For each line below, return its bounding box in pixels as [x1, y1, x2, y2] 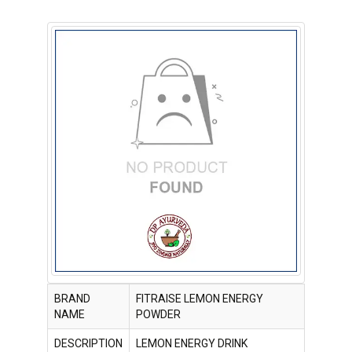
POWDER [136, 308, 181, 321]
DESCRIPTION [54, 337, 123, 350]
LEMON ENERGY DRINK [136, 337, 247, 350]
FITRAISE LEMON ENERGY [136, 292, 263, 305]
